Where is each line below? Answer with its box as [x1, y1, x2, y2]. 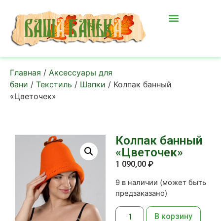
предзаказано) [115, 189, 167, 198]
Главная [10, 67, 41, 77]
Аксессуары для [49, 67, 112, 77]
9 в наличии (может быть [115, 178, 206, 187]
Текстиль [36, 79, 72, 89]
